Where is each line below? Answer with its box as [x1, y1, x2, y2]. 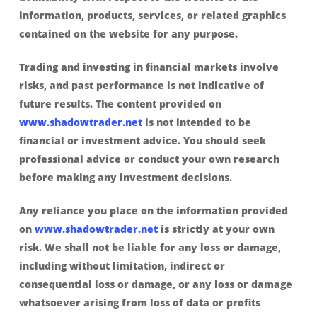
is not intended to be [142, 115, 251, 129]
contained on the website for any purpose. [18, 27, 238, 40]
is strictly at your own [157, 222, 275, 236]
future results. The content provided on [18, 97, 221, 110]
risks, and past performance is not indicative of [18, 79, 264, 92]
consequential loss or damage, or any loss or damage [18, 277, 292, 291]
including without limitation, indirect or [18, 259, 225, 272]
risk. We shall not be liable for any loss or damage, [18, 241, 281, 254]
